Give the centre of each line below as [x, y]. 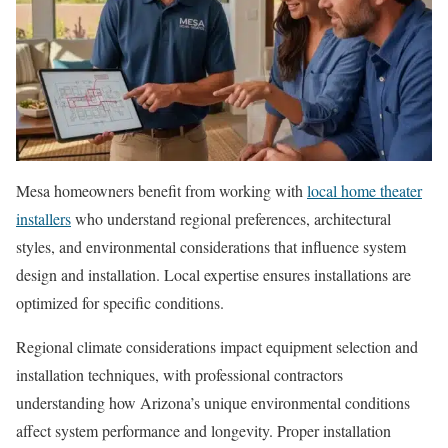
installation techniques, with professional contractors [179, 375]
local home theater [364, 191]
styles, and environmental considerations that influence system [211, 247]
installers [43, 219]
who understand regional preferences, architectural [231, 219]
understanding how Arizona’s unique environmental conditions [213, 403]
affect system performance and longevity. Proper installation [203, 431]
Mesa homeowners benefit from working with [161, 191]
